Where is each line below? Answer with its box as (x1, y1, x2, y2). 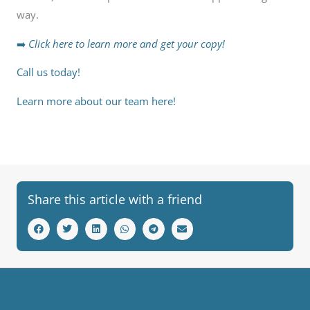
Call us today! (17, 65, 80, 80)
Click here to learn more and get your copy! (28, 36, 225, 51)
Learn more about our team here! (17, 93, 176, 108)
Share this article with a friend (28, 191, 202, 208)
